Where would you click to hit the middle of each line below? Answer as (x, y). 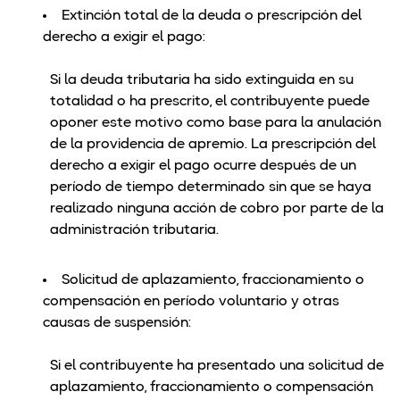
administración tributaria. (134, 231)
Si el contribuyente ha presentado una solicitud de (217, 367)
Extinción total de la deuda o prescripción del (212, 17)
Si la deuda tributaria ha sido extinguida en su (202, 81)
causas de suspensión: (119, 324)
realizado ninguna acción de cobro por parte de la (217, 209)
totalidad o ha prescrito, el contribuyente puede (210, 102)
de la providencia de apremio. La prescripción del (213, 145)
